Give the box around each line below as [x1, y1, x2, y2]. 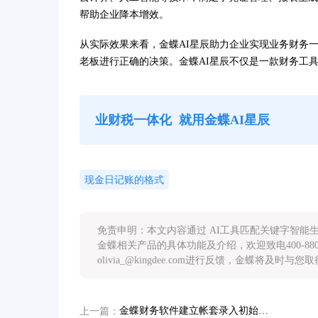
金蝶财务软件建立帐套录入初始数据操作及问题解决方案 [258, 305, 268, 317]
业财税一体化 [95, 112, 172, 127]
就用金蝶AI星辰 [179, 112, 270, 127]
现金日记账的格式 [84, 175, 164, 186]
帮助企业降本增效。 [79, 9, 169, 21]
